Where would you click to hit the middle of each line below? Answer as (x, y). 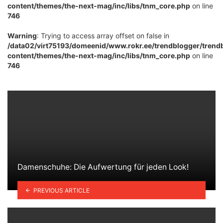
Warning (22, 35)
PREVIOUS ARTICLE (61, 190)
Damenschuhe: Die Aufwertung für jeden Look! (103, 167)
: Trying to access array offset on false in (103, 35)
